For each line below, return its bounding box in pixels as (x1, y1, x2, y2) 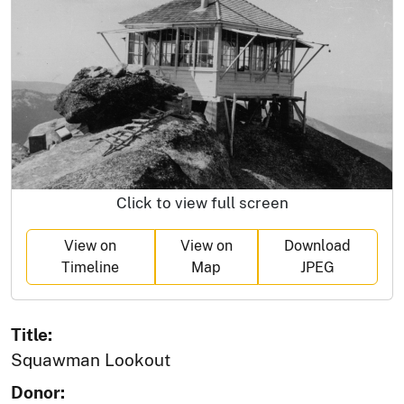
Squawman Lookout (11, 350, 170, 371)
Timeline (61, 259, 120, 277)
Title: (11, 325, 52, 345)
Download (284, 237, 352, 255)
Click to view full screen (115, 194, 289, 213)
